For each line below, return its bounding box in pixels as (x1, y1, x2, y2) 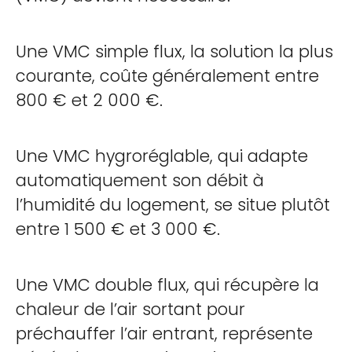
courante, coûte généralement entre (16, 64, 319, 87)
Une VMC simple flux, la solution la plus (16, 40, 333, 63)
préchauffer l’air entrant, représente (16, 322, 313, 345)
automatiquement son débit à (16, 169, 264, 192)
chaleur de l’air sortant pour (16, 298, 245, 321)
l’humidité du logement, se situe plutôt (16, 193, 330, 216)
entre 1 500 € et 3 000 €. (16, 218, 220, 240)
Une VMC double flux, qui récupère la (16, 273, 319, 296)
